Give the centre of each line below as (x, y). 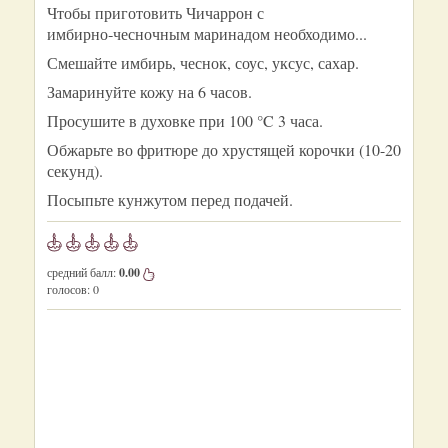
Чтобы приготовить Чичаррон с (155, 12)
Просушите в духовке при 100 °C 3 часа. (185, 120)
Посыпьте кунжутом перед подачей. (170, 199)
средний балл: (83, 272)
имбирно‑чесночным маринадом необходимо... (207, 33)
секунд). (75, 170)
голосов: (68, 289)
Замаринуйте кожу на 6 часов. (149, 91)
